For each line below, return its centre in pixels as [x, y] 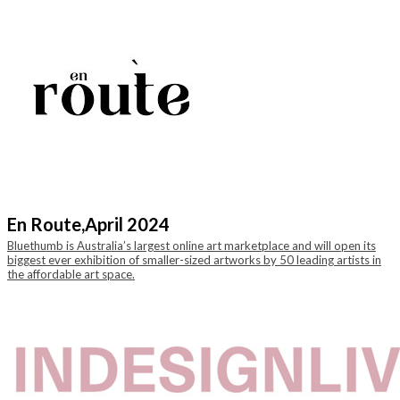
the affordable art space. [71, 274]
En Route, [46, 224]
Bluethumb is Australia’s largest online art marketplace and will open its [192, 246]
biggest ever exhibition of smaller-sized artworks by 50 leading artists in [194, 260]
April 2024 [127, 224]
